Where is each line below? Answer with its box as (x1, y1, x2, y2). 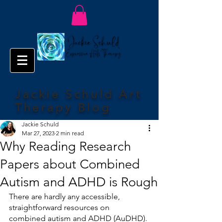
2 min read (56, 129, 84, 137)
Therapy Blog (15, 101, 111, 114)
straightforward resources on (9, 202, 111, 212)
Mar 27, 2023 (22, 129, 55, 137)
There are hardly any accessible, (9, 191, 122, 201)
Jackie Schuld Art (15, 87, 142, 101)
